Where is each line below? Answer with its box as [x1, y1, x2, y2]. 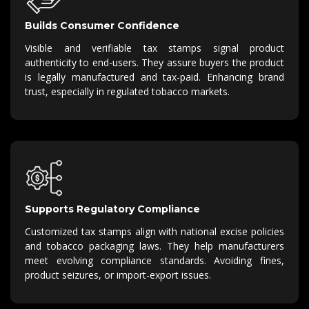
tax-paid [163, 70, 199, 83]
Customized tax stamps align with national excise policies [25, 225, 284, 239]
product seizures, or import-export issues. [25, 268, 211, 282]
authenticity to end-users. [25, 55, 139, 69]
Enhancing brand [207, 70, 285, 83]
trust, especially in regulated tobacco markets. [25, 84, 230, 98]
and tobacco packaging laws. [25, 239, 161, 253]
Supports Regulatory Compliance [25, 203, 200, 216]
